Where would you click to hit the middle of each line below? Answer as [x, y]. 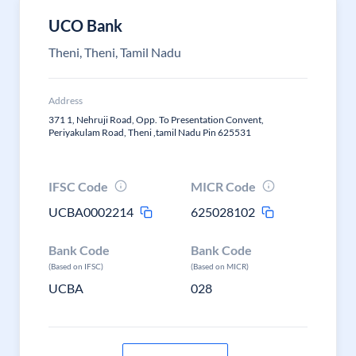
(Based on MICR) [220, 266]
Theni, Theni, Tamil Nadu [115, 52]
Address [66, 101]
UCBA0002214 [91, 212]
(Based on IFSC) [76, 266]
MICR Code [224, 186]
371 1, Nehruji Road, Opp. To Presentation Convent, [156, 120]
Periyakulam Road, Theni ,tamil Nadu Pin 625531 [150, 132]
